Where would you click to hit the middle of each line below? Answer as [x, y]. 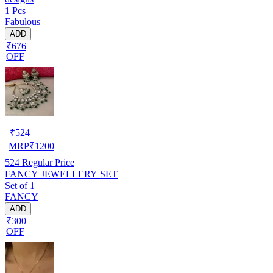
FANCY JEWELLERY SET [61, 174]
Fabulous [23, 21]
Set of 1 [20, 185]
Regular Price [47, 162]
